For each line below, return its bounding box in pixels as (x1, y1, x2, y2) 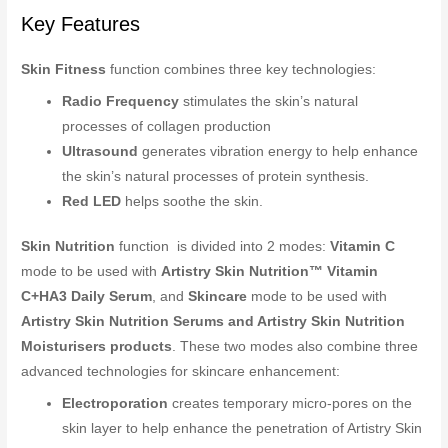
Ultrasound (62, 143, 139, 159)
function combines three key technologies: (106, 62, 377, 78)
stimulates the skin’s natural (179, 93, 359, 109)
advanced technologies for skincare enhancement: (21, 364, 341, 380)
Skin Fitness (21, 62, 107, 78)
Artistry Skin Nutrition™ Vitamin (161, 264, 379, 280)
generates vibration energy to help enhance (138, 143, 419, 159)
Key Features (21, 13, 141, 36)
